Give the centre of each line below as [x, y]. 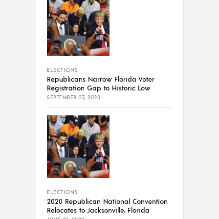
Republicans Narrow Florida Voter [101, 79]
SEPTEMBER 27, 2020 [74, 98]
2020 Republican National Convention [107, 201]
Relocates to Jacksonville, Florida [98, 210]
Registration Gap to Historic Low [99, 88]
